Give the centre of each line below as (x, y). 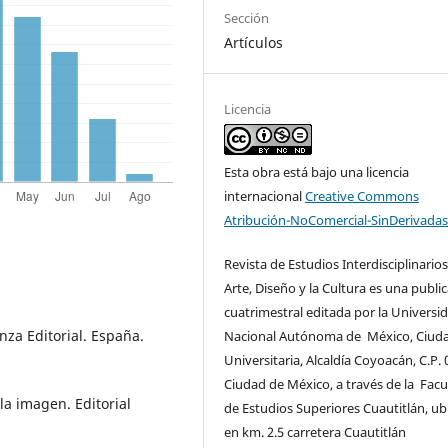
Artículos (254, 42)
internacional (265, 195)
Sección (247, 17)
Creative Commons (362, 195)
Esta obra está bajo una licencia (317, 171)
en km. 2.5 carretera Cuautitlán (315, 432)
